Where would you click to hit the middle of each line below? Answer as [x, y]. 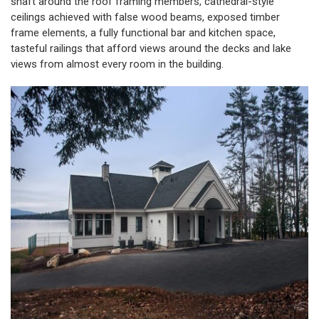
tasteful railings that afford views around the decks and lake [151, 49]
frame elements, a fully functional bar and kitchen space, [143, 33]
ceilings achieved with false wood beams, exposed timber [145, 17]
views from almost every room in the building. [117, 64]
